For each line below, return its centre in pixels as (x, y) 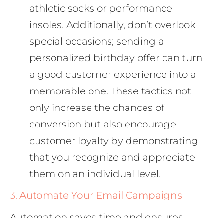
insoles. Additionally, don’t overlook (112, 25)
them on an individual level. (95, 174)
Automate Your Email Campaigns (101, 195)
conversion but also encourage (103, 124)
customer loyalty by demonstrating (114, 141)
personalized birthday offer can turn (116, 58)
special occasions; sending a (97, 42)
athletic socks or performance (101, 9)
